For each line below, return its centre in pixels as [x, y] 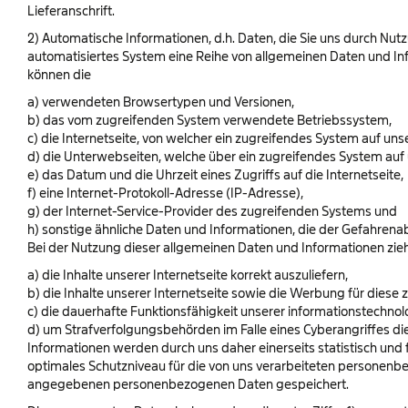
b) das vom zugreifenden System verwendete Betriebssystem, [209, 120]
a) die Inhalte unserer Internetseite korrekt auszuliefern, [188, 275]
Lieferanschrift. [71, 10]
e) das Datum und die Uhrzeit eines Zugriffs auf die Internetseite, [215, 174]
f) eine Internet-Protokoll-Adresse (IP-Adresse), [165, 193]
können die [59, 74]
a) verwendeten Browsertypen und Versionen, [161, 102]
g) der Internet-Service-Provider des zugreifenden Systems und [212, 211]
